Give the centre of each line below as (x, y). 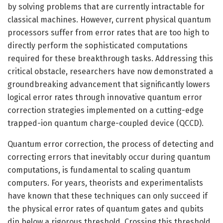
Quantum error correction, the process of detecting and (111, 144)
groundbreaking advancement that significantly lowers (109, 84)
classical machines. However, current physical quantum (109, 19)
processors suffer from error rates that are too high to (108, 32)
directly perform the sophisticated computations (98, 45)
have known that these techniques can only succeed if (108, 196)
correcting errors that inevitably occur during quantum (109, 157)
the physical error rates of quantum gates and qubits (106, 209)
